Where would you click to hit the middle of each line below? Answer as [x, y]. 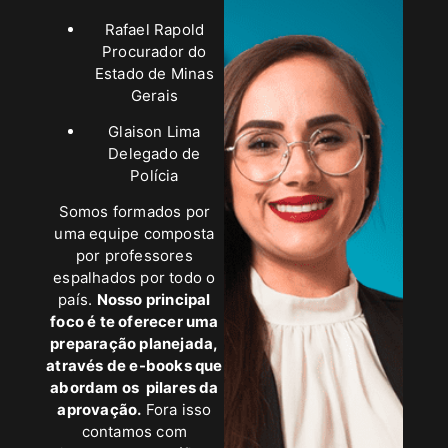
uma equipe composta [134, 234]
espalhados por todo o [134, 278]
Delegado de [154, 154]
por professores [134, 256]
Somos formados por [134, 212]
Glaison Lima [154, 132]
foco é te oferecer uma [134, 322]
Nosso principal [153, 300]
